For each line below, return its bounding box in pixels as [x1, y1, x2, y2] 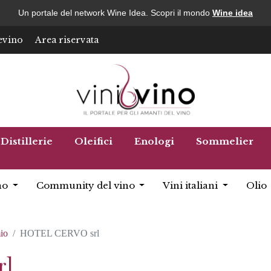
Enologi [134, 135, 174, 147]
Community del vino [36, 180, 137, 191]
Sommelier [196, 135, 253, 147]
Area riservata [35, 34, 99, 45]
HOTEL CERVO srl [20, 228, 99, 238]
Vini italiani [163, 180, 221, 191]
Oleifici [74, 135, 113, 147]
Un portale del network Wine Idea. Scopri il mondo [18, 8, 212, 18]
